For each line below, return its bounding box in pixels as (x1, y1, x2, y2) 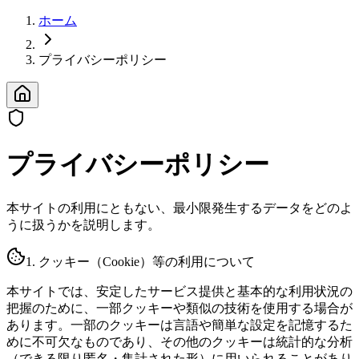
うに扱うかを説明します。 (6, 217, 160, 232)
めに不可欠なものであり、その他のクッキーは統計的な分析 (6, 334, 353, 349)
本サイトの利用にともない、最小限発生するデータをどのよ (6, 200, 353, 215)
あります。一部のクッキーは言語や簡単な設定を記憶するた (6, 317, 353, 332)
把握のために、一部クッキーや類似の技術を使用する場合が (6, 301, 353, 315)
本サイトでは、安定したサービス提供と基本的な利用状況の (6, 284, 353, 298)
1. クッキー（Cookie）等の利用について (26, 254, 255, 268)
